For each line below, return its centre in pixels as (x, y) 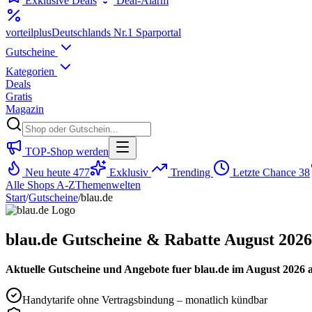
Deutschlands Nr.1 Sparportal (116, 32)
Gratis (19, 96)
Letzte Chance (264, 172)
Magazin (25, 109)
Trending (190, 172)
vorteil (19, 32)
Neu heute (48, 172)
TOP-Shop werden (65, 151)
